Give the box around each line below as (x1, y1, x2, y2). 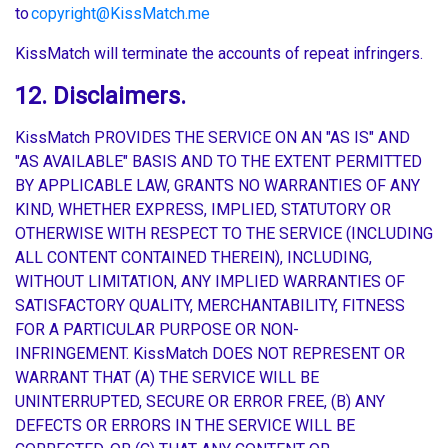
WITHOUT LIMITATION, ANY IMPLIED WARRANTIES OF (15, 272, 405, 292)
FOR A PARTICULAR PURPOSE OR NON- (15, 320, 299, 340)
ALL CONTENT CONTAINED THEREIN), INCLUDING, (15, 248, 372, 268)
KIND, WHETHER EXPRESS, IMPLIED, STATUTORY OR (15, 200, 391, 220)
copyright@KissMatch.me (31, 4, 210, 24)
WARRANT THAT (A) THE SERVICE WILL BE (15, 368, 319, 388)
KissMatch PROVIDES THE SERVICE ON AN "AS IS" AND (15, 128, 410, 148)
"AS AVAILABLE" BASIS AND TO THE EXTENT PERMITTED (15, 152, 422, 172)
